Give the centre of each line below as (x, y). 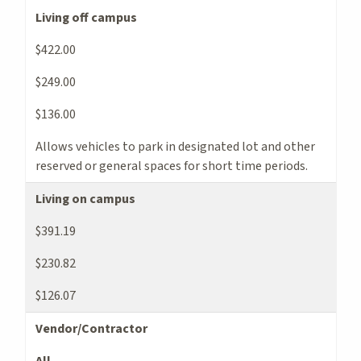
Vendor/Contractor (91, 328)
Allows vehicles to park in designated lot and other (175, 146)
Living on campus (85, 199)
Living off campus (86, 17)
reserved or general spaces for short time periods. (172, 166)
